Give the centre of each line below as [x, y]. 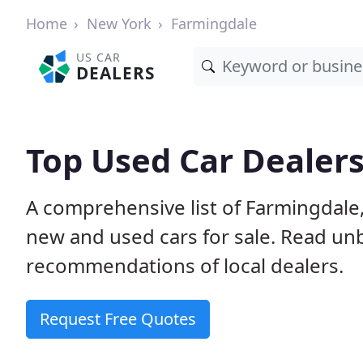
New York [119, 23]
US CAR [99, 57]
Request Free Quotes [118, 319]
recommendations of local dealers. [185, 265]
